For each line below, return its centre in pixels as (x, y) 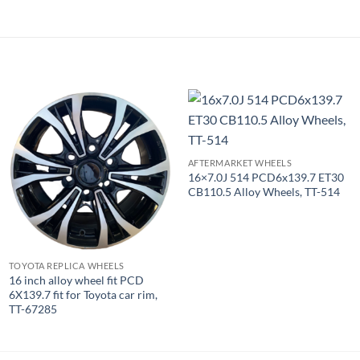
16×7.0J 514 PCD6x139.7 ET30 (266, 178)
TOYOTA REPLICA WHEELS (67, 266)
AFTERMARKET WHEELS (240, 163)
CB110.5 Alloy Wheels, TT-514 (264, 192)
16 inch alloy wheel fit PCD (77, 280)
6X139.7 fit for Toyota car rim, (84, 295)
